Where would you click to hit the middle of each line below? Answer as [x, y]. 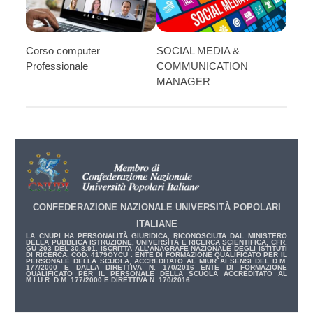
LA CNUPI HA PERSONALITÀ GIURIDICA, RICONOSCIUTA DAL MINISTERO [156, 236]
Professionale [57, 66]
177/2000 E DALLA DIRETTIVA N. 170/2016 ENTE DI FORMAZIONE [156, 268]
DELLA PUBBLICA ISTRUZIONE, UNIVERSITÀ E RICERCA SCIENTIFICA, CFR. [156, 242]
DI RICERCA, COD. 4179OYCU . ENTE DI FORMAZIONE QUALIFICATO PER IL [156, 255]
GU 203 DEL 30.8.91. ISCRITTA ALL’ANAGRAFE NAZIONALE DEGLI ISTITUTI [156, 249]
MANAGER [183, 81]
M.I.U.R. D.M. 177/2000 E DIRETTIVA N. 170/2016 [108, 280]
